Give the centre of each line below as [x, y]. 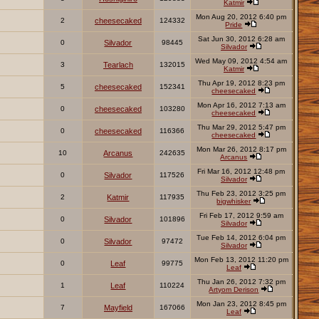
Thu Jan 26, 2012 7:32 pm [241, 282]
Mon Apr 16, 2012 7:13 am [241, 105]
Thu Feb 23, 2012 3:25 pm [241, 194]
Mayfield [118, 308]
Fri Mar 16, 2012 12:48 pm [241, 172]
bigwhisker [234, 202]
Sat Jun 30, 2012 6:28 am [241, 39]
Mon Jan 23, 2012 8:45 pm [241, 304]
